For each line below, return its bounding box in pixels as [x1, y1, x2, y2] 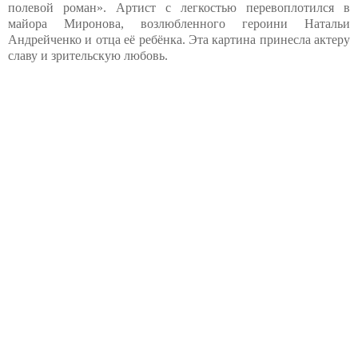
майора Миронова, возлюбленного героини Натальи [8, 17, 350, 31]
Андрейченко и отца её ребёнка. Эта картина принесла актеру [8, 33, 350, 47]
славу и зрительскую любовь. [8, 49, 168, 63]
